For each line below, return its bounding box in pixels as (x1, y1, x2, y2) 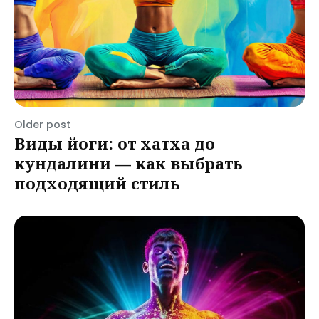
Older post (14, 117, 70, 132)
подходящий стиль (14, 172, 180, 194)
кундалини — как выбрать (14, 152, 243, 174)
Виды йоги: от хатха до (14, 132, 215, 154)
